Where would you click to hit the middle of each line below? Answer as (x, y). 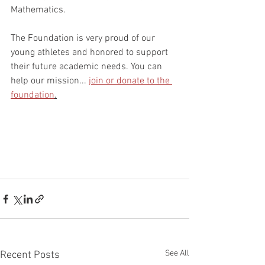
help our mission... (50, 81)
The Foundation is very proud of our (84, 39)
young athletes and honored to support (91, 53)
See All (177, 254)
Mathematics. (39, 10)
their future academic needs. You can (88, 67)
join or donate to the (130, 81)
